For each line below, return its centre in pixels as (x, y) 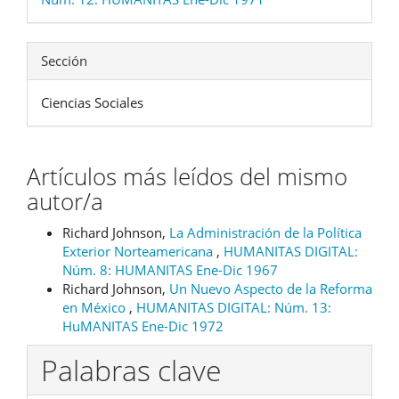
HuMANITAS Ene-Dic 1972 (143, 326)
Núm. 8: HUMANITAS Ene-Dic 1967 (170, 269)
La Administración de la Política (265, 232)
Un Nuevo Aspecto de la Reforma (271, 288)
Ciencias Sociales (92, 103)
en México (96, 307)
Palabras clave (131, 370)
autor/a (65, 202)
